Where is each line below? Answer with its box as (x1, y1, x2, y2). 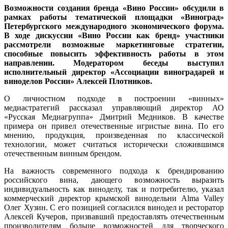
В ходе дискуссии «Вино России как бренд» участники (4, 31, 224, 40)
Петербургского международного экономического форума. (4, 21, 224, 31)
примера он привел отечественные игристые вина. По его (4, 121, 224, 130)
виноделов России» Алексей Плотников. (4, 76, 152, 85)
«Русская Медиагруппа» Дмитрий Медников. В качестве (4, 112, 224, 121)
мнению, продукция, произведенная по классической (4, 130, 224, 139)
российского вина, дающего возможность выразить (4, 175, 224, 184)
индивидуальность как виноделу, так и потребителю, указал (4, 184, 224, 193)
